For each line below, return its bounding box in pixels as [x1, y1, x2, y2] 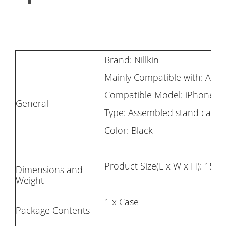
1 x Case [104, 195, 139, 208]
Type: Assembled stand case [104, 106, 220, 119]
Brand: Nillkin [104, 53, 159, 66]
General [16, 97, 48, 109]
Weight [16, 174, 44, 186]
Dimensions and [16, 163, 83, 176]
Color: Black [104, 124, 153, 136]
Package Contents [16, 204, 90, 216]
